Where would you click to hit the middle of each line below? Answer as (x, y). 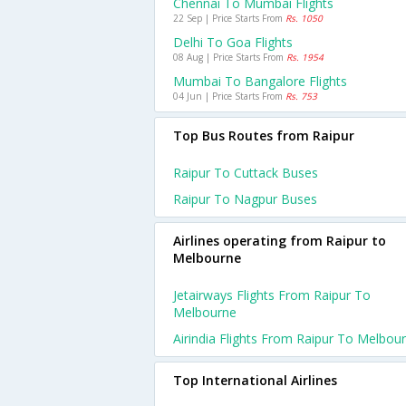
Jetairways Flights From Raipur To (272, 295)
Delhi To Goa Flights (233, 42)
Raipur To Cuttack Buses (246, 173)
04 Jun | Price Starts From (229, 96)
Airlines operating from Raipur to (280, 241)
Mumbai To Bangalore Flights (260, 81)
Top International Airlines (255, 380)
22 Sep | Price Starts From (229, 18)
